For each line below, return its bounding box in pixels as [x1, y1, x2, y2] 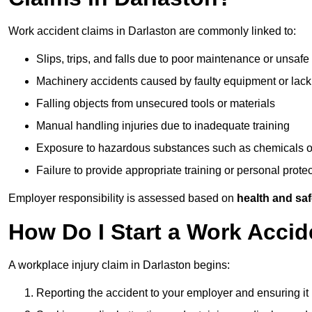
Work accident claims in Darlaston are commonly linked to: [8, 25, 296, 38]
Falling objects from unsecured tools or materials [36, 97, 275, 110]
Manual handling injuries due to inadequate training [36, 120, 290, 132]
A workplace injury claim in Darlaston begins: [8, 259, 230, 272]
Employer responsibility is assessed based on [8, 192, 237, 205]
